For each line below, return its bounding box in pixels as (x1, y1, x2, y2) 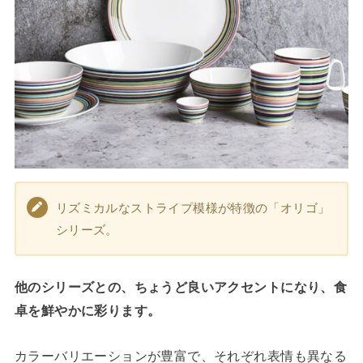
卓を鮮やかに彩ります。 (14, 303, 161, 319)
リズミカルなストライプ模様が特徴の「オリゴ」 (55, 201, 331, 216)
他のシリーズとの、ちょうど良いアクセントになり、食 (14, 280, 348, 296)
